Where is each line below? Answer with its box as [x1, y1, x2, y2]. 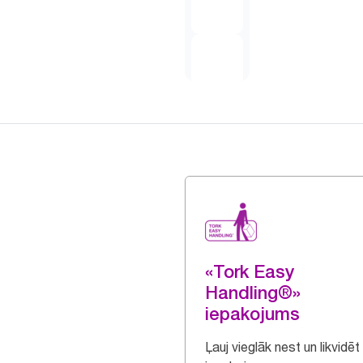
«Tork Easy [205, 261, 294, 282]
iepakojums [205, 303, 300, 324]
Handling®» [205, 282, 301, 303]
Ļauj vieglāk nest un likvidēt [205, 339, 360, 355]
